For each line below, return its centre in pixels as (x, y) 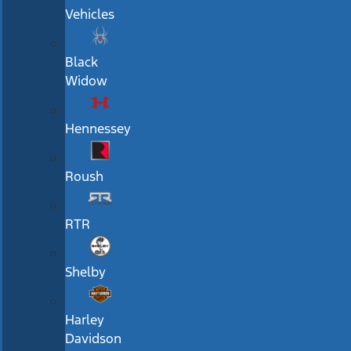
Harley (85, 320)
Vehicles (90, 14)
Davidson (94, 339)
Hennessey (98, 129)
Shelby (86, 272)
